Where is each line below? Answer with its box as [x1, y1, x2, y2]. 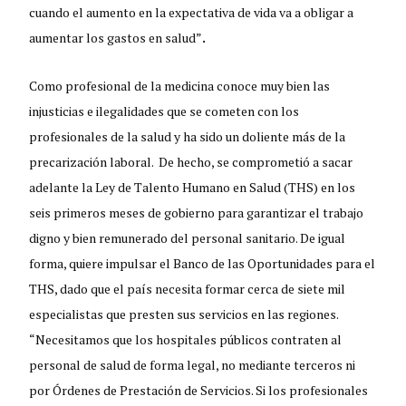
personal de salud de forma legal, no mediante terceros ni [29, 355, 356, 373]
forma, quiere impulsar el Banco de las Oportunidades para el [29, 254, 376, 272]
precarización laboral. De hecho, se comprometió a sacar [29, 152, 353, 170]
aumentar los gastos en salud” [29, 28, 203, 46]
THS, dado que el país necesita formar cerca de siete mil [29, 279, 346, 297]
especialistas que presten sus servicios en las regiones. [29, 304, 339, 323]
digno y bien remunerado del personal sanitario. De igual [29, 228, 346, 246]
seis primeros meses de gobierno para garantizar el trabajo [29, 203, 364, 221]
